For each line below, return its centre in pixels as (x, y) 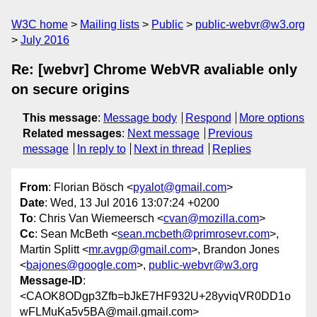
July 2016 (45, 40)
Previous (230, 133)
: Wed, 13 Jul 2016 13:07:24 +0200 (132, 203)
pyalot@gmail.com (180, 188)
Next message (163, 133)
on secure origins (70, 89)
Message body (140, 118)
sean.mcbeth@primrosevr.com (194, 234)
